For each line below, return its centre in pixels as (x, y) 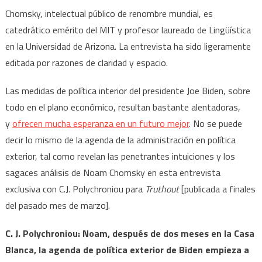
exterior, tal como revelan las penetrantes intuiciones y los (120, 156)
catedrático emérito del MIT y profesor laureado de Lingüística (128, 30)
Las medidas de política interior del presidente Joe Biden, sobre (127, 90)
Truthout (162, 189)
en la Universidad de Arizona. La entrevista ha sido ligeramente (128, 46)
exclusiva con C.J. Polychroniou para (75, 189)
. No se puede (215, 123)
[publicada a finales (217, 189)
